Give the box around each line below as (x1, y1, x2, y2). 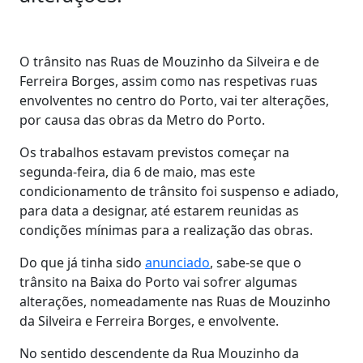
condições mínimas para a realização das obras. (19, 220, 313, 239)
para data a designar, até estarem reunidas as (19, 201, 299, 220)
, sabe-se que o (210, 253, 301, 271)
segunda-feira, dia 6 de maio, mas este (19, 162, 255, 181)
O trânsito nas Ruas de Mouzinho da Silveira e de (19, 52, 319, 70)
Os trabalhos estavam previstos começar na (19, 143, 289, 161)
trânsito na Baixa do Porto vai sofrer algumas (19, 272, 297, 291)
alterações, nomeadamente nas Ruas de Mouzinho (19, 292, 331, 310)
